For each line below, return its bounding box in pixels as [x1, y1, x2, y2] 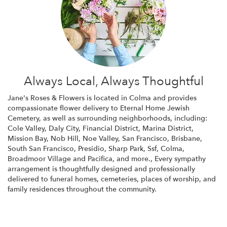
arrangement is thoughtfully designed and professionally [8, 164, 195, 174]
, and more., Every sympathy [112, 154, 206, 164]
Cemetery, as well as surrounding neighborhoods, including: [8, 113, 207, 123]
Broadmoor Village [8, 154, 71, 164]
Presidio [78, 143, 104, 154]
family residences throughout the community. [8, 184, 157, 194]
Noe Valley [83, 133, 118, 143]
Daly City [49, 123, 79, 133]
